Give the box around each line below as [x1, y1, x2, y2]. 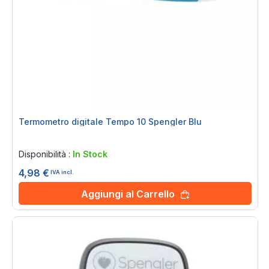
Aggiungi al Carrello [81, 188, 175, 200]
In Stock [73, 149, 107, 159]
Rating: [21, 133, 47, 144]
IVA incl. [50, 168, 74, 175]
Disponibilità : [19, 149, 73, 159]
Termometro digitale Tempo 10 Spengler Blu [19, 116, 202, 127]
